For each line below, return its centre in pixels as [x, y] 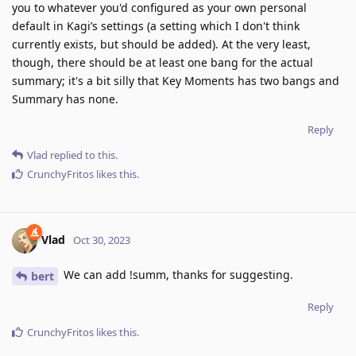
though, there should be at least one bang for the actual [163, 63]
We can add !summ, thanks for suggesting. [177, 275]
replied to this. [83, 155]
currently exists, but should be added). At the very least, [161, 44]
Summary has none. [65, 99]
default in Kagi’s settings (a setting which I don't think [156, 26]
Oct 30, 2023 [102, 240]
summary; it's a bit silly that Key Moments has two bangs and [176, 81]
